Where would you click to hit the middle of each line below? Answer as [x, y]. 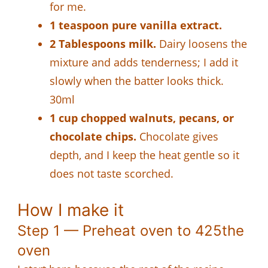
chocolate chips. [93, 136]
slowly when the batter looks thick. [137, 80]
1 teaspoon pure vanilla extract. [136, 25]
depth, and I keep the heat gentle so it [144, 155]
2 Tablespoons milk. [103, 43]
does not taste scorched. [112, 173]
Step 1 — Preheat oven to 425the [131, 230]
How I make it [71, 210]
